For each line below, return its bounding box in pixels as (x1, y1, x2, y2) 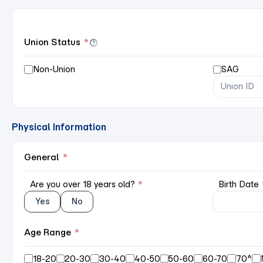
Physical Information (12, 120, 106, 133)
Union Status (24, 36, 80, 48)
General (24, 151, 59, 163)
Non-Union (32, 64, 75, 75)
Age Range (24, 226, 71, 238)
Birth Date (218, 178, 261, 190)
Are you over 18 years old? (30, 178, 137, 190)
